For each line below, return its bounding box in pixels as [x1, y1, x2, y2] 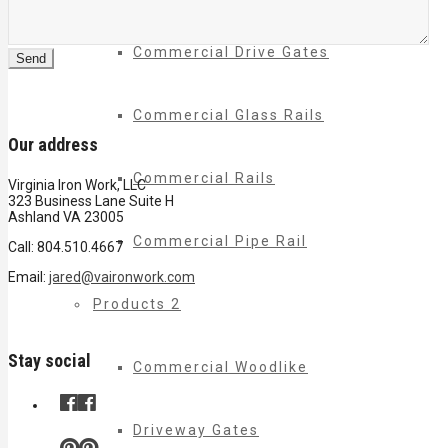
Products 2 [93, 296, 181, 312]
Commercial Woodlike [133, 359, 308, 375]
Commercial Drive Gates [133, 44, 329, 60]
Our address [8, 133, 98, 155]
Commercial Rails [133, 170, 275, 186]
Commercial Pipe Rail [133, 233, 307, 249]
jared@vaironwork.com [49, 268, 195, 285]
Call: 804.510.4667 [8, 238, 123, 255]
